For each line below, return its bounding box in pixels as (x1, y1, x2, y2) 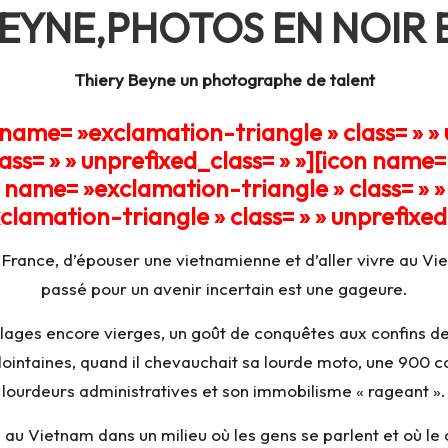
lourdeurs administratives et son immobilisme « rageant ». (2, 380, 446, 401)
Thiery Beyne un (73, 69, 198, 90)
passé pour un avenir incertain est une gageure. (40, 278, 408, 299)
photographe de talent (197, 69, 375, 90)
